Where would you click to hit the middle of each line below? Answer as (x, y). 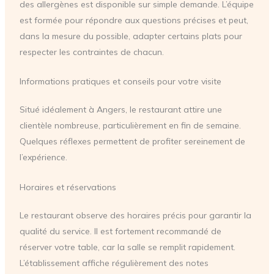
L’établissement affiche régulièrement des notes (114, 263)
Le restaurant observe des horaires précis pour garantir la (135, 215)
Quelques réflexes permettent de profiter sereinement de (132, 142)
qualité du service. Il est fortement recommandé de (120, 231)
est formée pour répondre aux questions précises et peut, (134, 20)
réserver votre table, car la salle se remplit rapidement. (127, 247)
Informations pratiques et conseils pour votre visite (120, 82)
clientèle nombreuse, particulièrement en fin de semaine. (130, 126)
